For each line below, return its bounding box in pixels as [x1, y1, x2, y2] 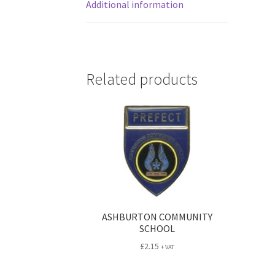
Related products [86, 69, 198, 90]
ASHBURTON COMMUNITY [101, 210, 212, 223]
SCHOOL [139, 222, 175, 234]
